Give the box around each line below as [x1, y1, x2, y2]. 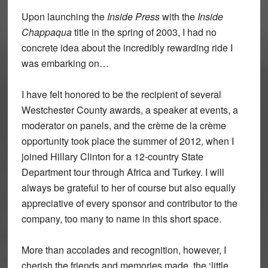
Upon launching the [21, 10, 107, 24]
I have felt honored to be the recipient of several [21, 87, 221, 102]
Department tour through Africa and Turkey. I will [21, 165, 224, 179]
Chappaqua [21, 25, 72, 39]
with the [159, 10, 197, 24]
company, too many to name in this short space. [21, 212, 221, 226]
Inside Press [106, 10, 160, 24]
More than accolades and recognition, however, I [21, 243, 226, 257]
